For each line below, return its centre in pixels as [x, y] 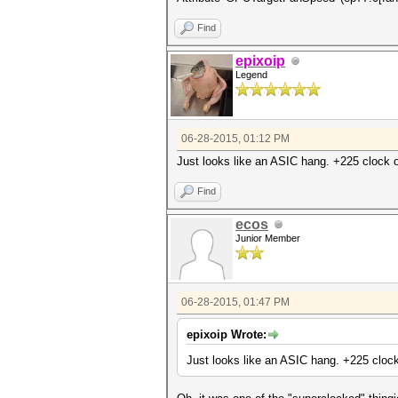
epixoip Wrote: [227, 334]
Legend [251, 75]
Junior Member [268, 238]
